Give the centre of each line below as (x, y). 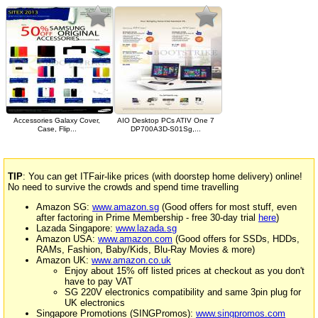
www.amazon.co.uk (131, 261)
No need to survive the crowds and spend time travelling (123, 187)
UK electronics (95, 303)
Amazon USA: (67, 239)
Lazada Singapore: (76, 229)
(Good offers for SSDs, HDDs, (236, 239)
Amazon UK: (64, 261)
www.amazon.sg (126, 207)
